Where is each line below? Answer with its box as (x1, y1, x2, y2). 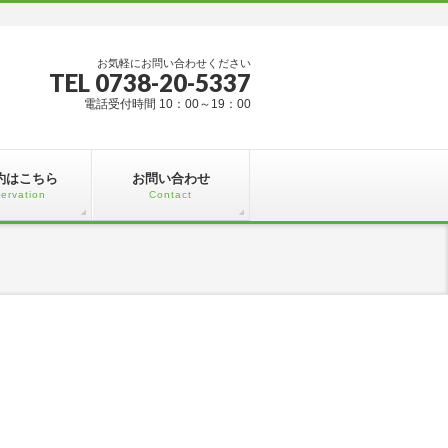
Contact (149, 188, 192, 200)
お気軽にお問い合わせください (97, 57, 251, 69)
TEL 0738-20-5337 (49, 68, 251, 97)
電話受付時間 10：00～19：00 (84, 97, 251, 111)
